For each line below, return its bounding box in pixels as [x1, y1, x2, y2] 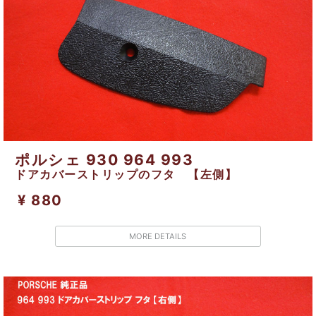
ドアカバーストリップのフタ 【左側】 [15, 167, 238, 182]
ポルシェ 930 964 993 [15, 151, 194, 169]
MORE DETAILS [129, 231, 187, 242]
